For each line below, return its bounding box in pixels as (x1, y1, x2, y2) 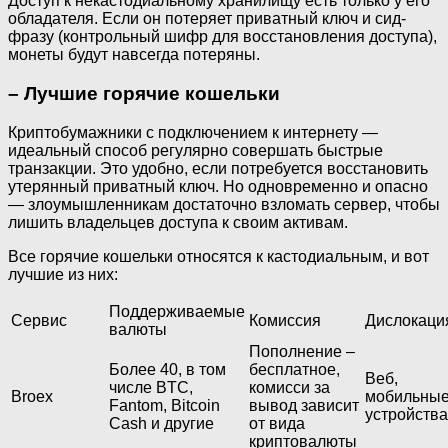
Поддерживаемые (109, 302, 245, 320)
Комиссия (249, 311, 321, 329)
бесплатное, (249, 360, 340, 378)
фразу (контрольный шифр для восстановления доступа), (8, 28, 437, 46)
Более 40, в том (109, 360, 226, 378)
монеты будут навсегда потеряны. (8, 46, 260, 64)
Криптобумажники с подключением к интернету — (8, 123, 378, 141)
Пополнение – (249, 342, 355, 360)
